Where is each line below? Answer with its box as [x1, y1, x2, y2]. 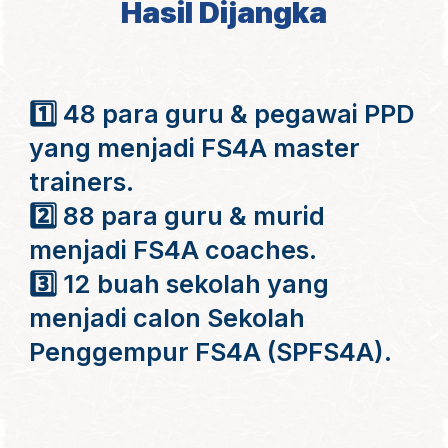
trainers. [29, 166, 135, 197]
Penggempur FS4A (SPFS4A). [29, 336, 393, 367]
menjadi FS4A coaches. [29, 234, 318, 265]
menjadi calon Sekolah [29, 302, 306, 333]
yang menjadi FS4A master [29, 132, 361, 163]
